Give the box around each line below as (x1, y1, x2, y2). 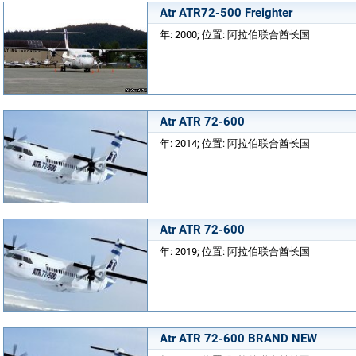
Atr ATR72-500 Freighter (160, 6, 292, 20)
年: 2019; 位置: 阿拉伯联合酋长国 (160, 246, 310, 257)
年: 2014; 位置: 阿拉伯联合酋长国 (160, 137, 310, 149)
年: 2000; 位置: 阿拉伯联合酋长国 (160, 29, 310, 41)
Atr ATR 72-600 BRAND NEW (160, 331, 317, 346)
